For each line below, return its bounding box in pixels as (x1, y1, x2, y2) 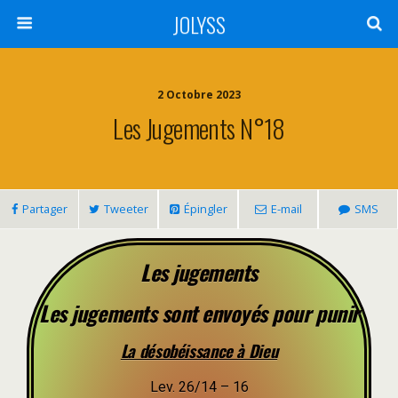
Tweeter (103, 201, 148, 217)
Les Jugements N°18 (113, 109, 285, 147)
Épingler (183, 201, 227, 217)
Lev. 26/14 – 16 (149, 378, 249, 395)
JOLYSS (172, 8, 226, 40)
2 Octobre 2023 (157, 87, 241, 102)
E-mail (270, 201, 302, 217)
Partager (21, 201, 68, 217)
